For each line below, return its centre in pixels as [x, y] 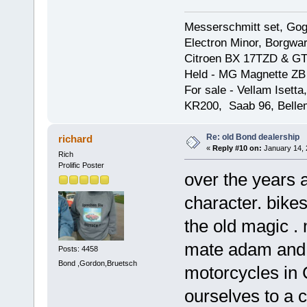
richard [76, 139]
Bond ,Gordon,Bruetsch [97, 263]
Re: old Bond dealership [253, 137]
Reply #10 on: [237, 148]
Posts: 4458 [78, 248]
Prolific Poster [81, 165]
